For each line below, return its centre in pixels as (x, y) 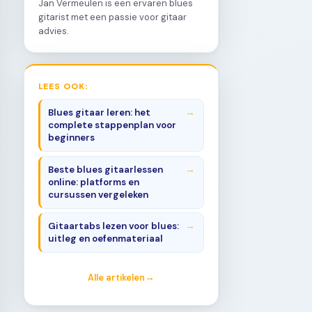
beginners (72, 138)
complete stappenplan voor (112, 125)
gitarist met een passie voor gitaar (112, 17)
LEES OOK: (64, 85)
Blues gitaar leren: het (100, 113)
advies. (54, 31)
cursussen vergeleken (99, 194)
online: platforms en (94, 182)
